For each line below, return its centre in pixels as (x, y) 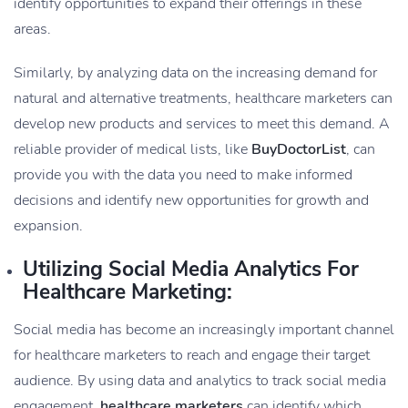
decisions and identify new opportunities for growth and (191, 201)
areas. (32, 30)
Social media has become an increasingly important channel (204, 330)
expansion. (48, 226)
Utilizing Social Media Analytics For (191, 270)
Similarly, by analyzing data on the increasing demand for (195, 73)
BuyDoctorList (299, 150)
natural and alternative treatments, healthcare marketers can (203, 99)
